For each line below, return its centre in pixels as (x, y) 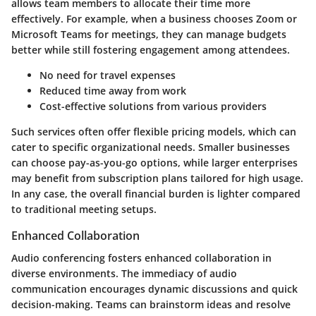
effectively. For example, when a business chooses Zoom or (154, 19)
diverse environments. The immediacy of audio (124, 274)
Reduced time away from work (113, 91)
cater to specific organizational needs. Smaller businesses (151, 147)
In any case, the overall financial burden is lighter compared (156, 194)
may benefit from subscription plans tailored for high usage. (157, 178)
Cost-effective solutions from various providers (153, 106)
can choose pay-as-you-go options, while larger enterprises (154, 163)
